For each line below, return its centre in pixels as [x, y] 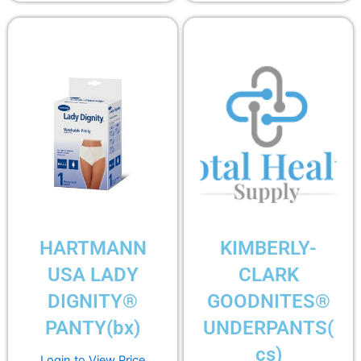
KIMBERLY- [268, 248]
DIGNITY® [93, 301]
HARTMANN [93, 248]
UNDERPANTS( [268, 328]
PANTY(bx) [93, 328]
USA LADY [93, 274]
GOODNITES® [268, 301]
